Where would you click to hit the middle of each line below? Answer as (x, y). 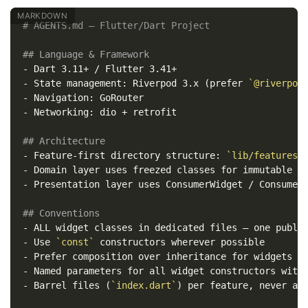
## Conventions (61, 213)
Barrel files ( (69, 286)
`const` (75, 242)
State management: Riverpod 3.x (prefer (138, 84)
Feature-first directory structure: (127, 156)
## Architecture (64, 141)
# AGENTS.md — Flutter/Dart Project (116, 26)
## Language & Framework (86, 55)
